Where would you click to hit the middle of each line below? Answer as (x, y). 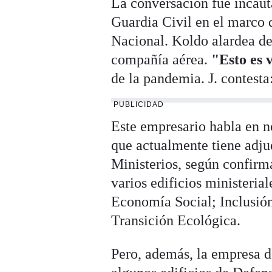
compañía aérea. (161, 60)
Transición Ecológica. (176, 221)
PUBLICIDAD (139, 105)
